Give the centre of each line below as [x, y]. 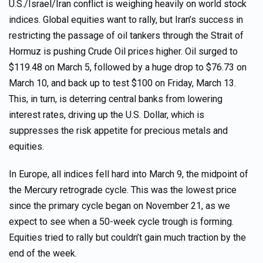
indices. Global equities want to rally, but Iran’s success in [126, 20]
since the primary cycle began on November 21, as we [119, 206]
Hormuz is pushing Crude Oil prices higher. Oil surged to [123, 51]
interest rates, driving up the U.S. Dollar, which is [107, 115]
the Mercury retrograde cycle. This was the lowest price [123, 190]
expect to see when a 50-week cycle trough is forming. [121, 222]
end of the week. [43, 253]
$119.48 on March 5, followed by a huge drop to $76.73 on [128, 67]
